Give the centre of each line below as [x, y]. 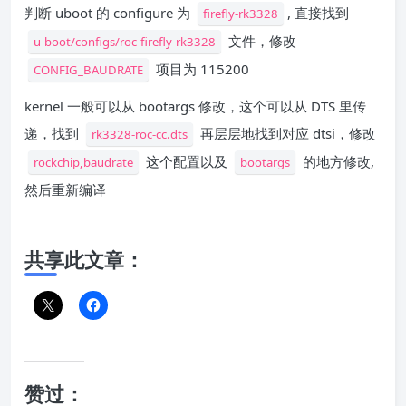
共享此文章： [84, 259]
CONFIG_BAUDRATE [88, 69]
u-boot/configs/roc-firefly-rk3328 [125, 41]
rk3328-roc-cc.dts [140, 134]
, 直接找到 [318, 12]
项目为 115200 [201, 68]
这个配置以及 [187, 161]
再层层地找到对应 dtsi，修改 [286, 133]
